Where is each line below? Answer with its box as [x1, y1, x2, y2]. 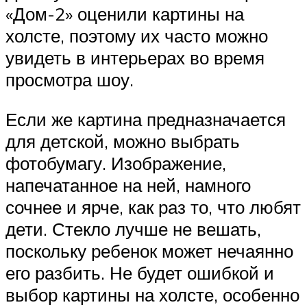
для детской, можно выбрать [5, 130, 240, 152]
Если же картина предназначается [5, 108, 286, 130]
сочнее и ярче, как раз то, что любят [5, 195, 301, 218]
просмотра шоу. [5, 69, 134, 91]
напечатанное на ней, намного [5, 173, 251, 196]
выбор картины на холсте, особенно [5, 283, 299, 306]
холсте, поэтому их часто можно [5, 25, 268, 47]
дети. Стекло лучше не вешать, [5, 217, 261, 240]
